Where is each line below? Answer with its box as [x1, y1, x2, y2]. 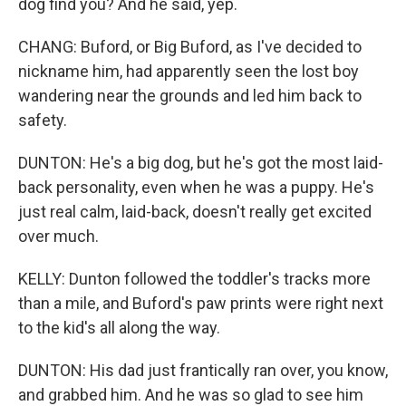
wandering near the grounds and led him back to [18, 86, 362, 105]
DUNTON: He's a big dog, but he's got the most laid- [18, 153, 383, 172]
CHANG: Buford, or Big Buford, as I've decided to [18, 37, 362, 56]
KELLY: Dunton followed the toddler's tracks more [18, 269, 371, 288]
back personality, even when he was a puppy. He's [18, 178, 374, 197]
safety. [18, 111, 67, 130]
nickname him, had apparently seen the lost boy [18, 62, 359, 81]
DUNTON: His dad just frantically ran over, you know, [18, 361, 388, 380]
